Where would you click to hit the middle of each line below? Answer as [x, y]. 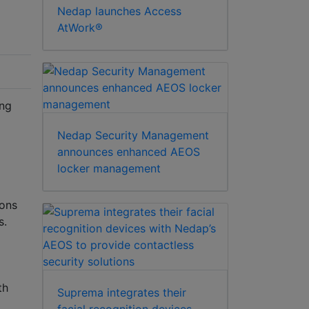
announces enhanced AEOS [129, 152]
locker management [109, 169]
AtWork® [80, 28]
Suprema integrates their [122, 293]
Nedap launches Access [119, 11]
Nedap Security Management [133, 136]
